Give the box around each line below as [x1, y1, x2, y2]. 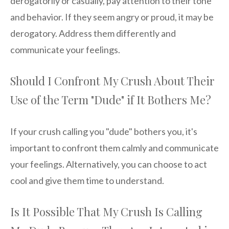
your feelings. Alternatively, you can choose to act [10, 158, 207, 170]
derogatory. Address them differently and [10, 28, 176, 39]
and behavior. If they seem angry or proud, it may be [10, 11, 214, 23]
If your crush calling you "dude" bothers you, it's [10, 126, 197, 138]
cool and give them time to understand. [10, 175, 164, 187]
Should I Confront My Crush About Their [10, 73, 215, 89]
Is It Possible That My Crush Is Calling [10, 204, 202, 220]
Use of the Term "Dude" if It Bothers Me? [10, 92, 211, 108]
